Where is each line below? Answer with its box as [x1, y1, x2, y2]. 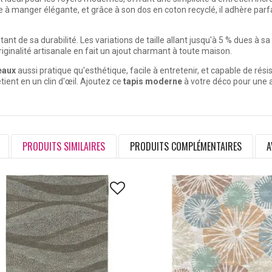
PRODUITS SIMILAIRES [22, 139, 105, 154]
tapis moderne [123, 76, 182, 87]
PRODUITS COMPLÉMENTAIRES [130, 139, 242, 154]
